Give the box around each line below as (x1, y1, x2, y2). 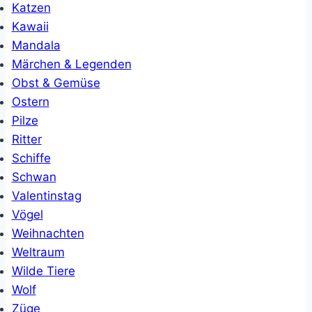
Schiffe (11, 151, 51, 166)
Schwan (11, 170, 56, 185)
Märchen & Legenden (11, 57, 132, 72)
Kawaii (11, 19, 49, 34)
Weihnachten (11, 226, 84, 241)
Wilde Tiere (11, 264, 75, 279)
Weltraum (11, 245, 65, 260)
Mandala (11, 38, 61, 53)
